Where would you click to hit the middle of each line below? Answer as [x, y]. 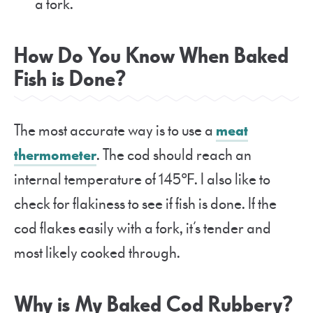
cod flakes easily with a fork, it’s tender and [143, 228]
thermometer [55, 155]
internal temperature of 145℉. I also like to [142, 180]
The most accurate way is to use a [115, 131]
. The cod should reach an [174, 155]
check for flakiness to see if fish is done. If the [145, 204]
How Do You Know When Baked [151, 56]
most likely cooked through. [97, 253]
